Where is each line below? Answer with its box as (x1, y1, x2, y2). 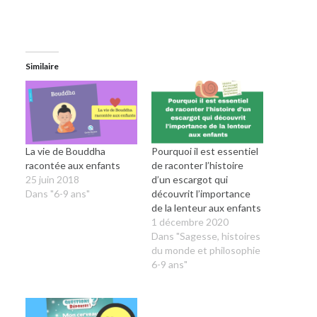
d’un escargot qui (151, 173, 228, 186)
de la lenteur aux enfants (151, 202, 261, 214)
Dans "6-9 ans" (25, 188, 90, 200)
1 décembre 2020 (151, 216, 229, 229)
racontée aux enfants (25, 159, 120, 172)
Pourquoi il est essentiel (151, 145, 258, 158)
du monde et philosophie (151, 244, 260, 257)
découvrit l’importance (151, 188, 250, 200)
